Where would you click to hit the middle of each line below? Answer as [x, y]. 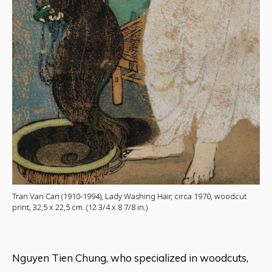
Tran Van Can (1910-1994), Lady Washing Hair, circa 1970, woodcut [129, 196]
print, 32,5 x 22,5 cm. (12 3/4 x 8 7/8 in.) [80, 207]
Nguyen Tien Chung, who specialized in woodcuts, [130, 257]
